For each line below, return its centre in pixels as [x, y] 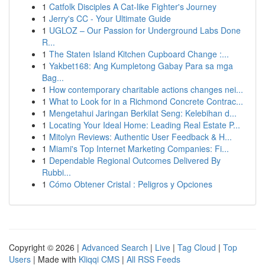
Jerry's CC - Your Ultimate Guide [110, 18]
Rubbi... [56, 172]
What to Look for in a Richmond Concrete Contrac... [146, 101]
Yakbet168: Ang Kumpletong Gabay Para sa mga [141, 66]
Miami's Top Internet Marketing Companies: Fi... [139, 148]
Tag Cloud [197, 247]
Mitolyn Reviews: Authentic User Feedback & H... [140, 137]
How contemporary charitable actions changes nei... [146, 89]
